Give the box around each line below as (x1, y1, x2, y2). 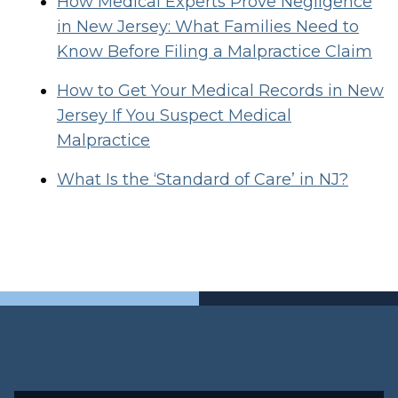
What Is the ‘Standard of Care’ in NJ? (57, 170, 348, 189)
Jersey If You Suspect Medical (57, 106, 291, 125)
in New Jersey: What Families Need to (57, 17, 359, 36)
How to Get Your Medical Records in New (57, 81, 384, 100)
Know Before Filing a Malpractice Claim (57, 42, 372, 61)
